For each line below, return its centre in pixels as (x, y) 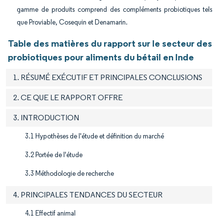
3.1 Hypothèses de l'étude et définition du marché (95, 137)
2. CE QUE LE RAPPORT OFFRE (68, 98)
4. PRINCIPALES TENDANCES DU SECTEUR (88, 195)
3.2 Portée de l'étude (54, 155)
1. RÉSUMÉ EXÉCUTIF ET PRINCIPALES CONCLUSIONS (108, 78)
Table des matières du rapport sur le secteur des (110, 43)
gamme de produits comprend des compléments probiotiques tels (114, 10)
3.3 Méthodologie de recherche (69, 174)
